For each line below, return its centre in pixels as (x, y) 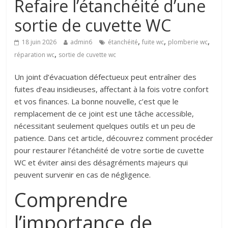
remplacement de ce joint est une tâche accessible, (104, 114)
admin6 (81, 42)
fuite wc (153, 42)
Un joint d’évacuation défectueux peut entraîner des (106, 77)
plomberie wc (188, 42)
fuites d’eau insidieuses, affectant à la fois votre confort (112, 89)
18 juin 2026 (39, 42)
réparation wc (35, 55)
